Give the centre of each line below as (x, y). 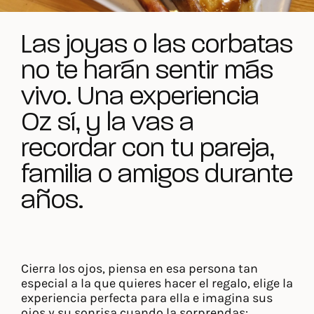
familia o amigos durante (157, 175)
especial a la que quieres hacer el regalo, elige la (157, 283)
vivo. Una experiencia (140, 97)
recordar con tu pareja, (148, 149)
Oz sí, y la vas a (108, 123)
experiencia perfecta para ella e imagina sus (147, 298)
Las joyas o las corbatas (157, 46)
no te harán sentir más (147, 71)
